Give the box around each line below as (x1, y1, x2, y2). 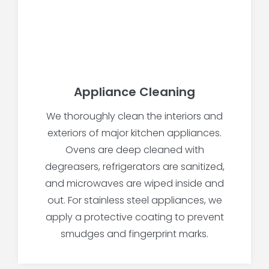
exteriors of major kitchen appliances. (47, 126, 222, 141)
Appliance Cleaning (74, 83, 195, 101)
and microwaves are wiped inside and (45, 177, 224, 191)
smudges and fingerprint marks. (61, 227, 208, 241)
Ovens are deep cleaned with (65, 143, 204, 157)
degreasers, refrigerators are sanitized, (44, 160, 225, 174)
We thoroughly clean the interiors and (46, 109, 223, 124)
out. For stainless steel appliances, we (47, 193, 222, 208)
